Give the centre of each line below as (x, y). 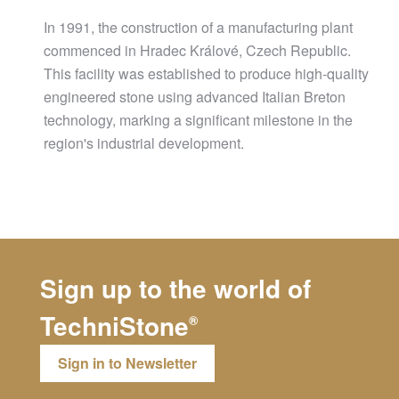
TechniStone (114, 326)
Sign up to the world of (175, 289)
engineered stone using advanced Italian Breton (195, 97)
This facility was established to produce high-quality (206, 74)
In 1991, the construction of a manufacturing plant (198, 28)
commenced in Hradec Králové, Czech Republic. (197, 51)
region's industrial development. (144, 143)
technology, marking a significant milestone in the (198, 120)
